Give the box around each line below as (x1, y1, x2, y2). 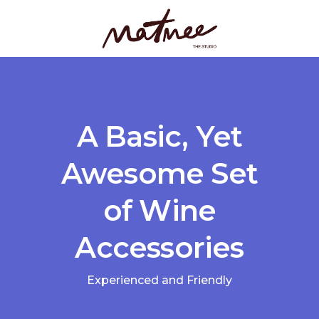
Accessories (75, 230, 244, 265)
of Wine (103, 193, 216, 228)
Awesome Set (61, 156, 258, 191)
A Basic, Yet (76, 119, 243, 154)
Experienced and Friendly (87, 273, 232, 287)
